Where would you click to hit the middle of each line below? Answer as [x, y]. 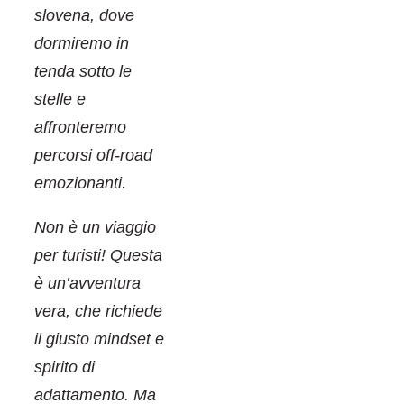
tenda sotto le [83, 72]
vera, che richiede [98, 312]
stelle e [60, 100]
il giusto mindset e [99, 340]
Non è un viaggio [95, 228]
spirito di [64, 367]
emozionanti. [80, 184]
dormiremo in [82, 44]
